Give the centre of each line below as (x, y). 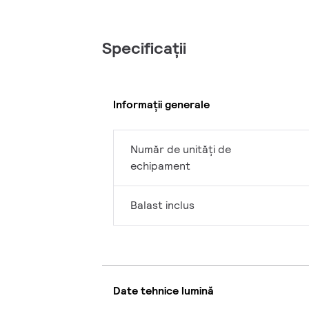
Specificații (144, 48)
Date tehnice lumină (163, 290)
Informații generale (161, 104)
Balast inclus (162, 206)
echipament (160, 166)
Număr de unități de (181, 150)
